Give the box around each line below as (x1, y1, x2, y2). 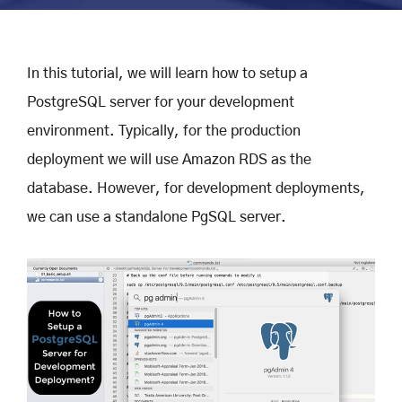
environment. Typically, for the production (27, 124, 301, 139)
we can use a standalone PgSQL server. (27, 210, 286, 225)
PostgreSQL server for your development (27, 95, 294, 110)
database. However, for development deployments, (27, 181, 365, 197)
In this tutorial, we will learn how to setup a (27, 66, 308, 82)
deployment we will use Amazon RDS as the (27, 153, 311, 168)
